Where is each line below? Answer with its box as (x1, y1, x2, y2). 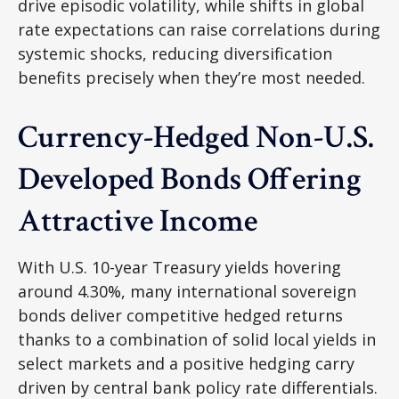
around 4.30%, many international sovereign (18, 280, 356, 302)
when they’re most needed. (159, 66, 365, 88)
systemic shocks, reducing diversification (18, 42, 332, 64)
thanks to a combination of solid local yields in (18, 328, 376, 350)
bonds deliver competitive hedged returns (18, 304, 343, 326)
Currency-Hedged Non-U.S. (18, 116, 374, 159)
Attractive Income (18, 199, 264, 242)
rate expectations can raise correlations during (18, 18, 380, 40)
